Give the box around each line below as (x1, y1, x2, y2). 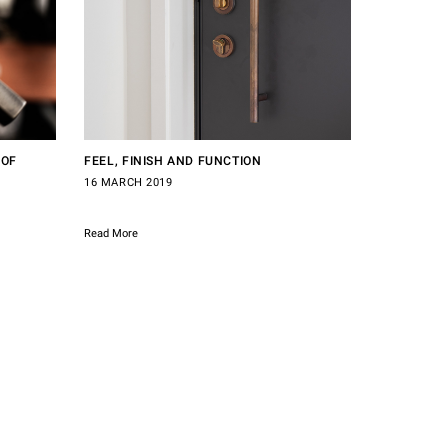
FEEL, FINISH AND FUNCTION (84, 154, 262, 169)
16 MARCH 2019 (84, 176, 173, 190)
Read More (84, 227, 139, 241)
